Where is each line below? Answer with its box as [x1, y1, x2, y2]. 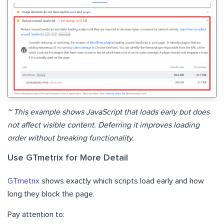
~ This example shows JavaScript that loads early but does [7, 108, 209, 116]
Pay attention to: [7, 210, 64, 219]
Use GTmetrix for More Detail [7, 153, 128, 163]
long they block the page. [7, 190, 94, 198]
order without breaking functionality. [7, 134, 134, 142]
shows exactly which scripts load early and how [39, 177, 204, 185]
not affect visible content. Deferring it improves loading [7, 121, 199, 129]
